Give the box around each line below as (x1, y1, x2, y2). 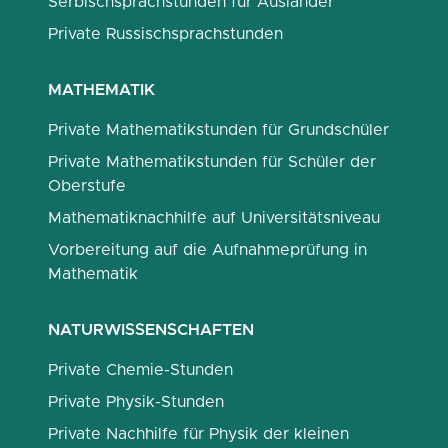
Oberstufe (48, 178, 126, 194)
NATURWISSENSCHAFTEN (48, 322, 254, 338)
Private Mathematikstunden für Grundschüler (48, 122, 389, 138)
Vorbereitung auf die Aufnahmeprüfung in (48, 242, 367, 258)
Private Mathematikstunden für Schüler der (48, 154, 376, 170)
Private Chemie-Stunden (48, 362, 233, 378)
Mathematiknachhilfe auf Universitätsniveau (48, 210, 380, 226)
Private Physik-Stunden (48, 394, 224, 410)
